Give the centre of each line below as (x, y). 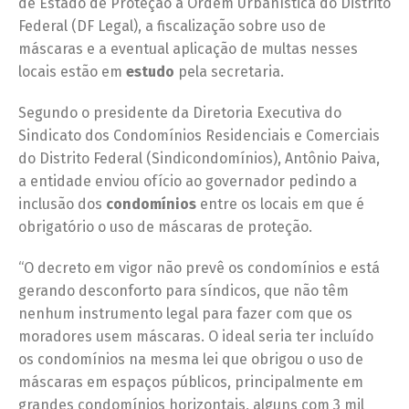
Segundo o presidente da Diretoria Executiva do (180, 113)
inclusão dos (62, 204)
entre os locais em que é (280, 204)
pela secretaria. (229, 72)
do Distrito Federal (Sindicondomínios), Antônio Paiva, (199, 159)
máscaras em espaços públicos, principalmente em (191, 383)
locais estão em (72, 72)
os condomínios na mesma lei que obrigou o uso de (191, 360)
